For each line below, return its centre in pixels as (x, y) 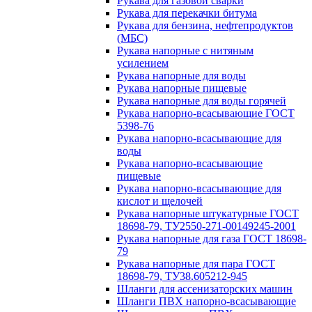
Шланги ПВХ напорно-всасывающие (206, 301)
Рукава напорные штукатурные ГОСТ (208, 213)
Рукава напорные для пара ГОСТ (196, 264)
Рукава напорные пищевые (182, 88)
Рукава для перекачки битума (187, 13)
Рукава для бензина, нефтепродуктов (205, 25)
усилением (143, 63)
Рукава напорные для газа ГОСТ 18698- (212, 239)
